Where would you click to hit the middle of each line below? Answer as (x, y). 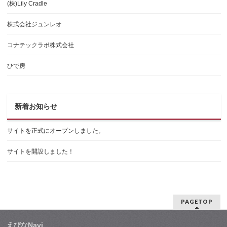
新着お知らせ (36, 106)
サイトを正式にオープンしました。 (56, 131)
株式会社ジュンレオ (35, 24)
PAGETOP (197, 201)
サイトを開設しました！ (41, 152)
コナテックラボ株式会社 (41, 45)
